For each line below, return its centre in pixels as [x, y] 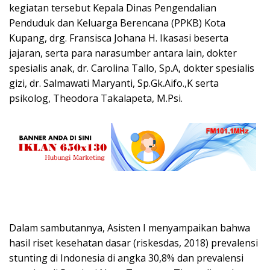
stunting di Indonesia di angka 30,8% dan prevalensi [126, 258]
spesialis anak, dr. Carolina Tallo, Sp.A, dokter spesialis [132, 68]
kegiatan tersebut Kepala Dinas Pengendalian [113, 8]
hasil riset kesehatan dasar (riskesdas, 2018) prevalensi [133, 243]
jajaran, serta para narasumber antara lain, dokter [123, 53]
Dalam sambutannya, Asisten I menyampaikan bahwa [130, 228]
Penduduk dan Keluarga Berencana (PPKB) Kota [117, 23]
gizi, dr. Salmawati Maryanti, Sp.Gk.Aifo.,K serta [114, 83]
